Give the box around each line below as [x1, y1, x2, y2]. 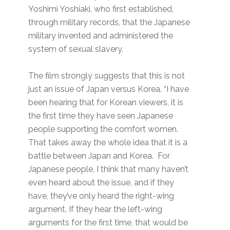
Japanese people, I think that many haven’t [28, 164, 189, 175]
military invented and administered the [28, 31, 174, 41]
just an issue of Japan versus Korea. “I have [28, 84, 189, 94]
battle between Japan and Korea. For [28, 151, 170, 161]
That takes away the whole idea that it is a [28, 138, 188, 148]
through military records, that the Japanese [28, 17, 190, 28]
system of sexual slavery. [28, 44, 124, 54]
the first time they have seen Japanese [28, 111, 174, 121]
